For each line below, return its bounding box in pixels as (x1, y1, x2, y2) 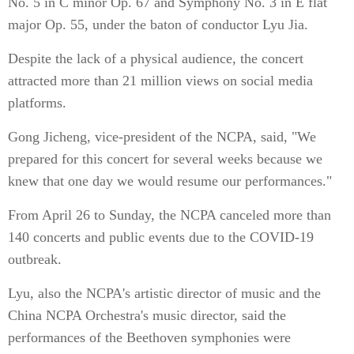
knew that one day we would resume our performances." (8, 173, 332, 189)
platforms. (8, 95, 66, 111)
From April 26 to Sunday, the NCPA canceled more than (8, 207, 331, 223)
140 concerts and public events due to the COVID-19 (8, 229, 314, 245)
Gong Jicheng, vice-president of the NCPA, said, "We (8, 129, 316, 145)
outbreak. (8, 251, 62, 267)
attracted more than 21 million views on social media (8, 73, 313, 88)
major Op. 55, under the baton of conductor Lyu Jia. (8, 17, 308, 32)
